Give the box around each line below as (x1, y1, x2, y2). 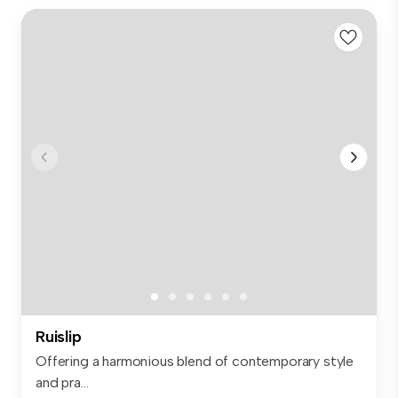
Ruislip (36, 327, 82, 347)
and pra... (36, 374, 89, 392)
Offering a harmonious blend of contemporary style (36, 353, 354, 370)
